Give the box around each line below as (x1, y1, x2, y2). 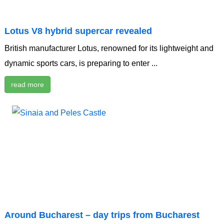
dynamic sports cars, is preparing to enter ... (4, 59, 157, 68)
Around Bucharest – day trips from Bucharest (4, 210, 199, 220)
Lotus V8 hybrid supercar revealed (4, 26, 152, 36)
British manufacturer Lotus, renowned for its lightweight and (4, 44, 213, 53)
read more (11, 80, 44, 89)
